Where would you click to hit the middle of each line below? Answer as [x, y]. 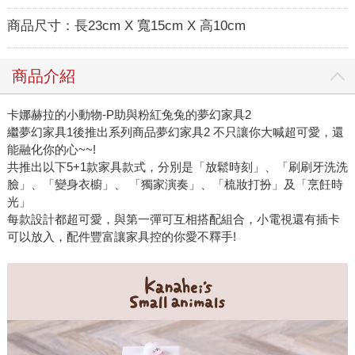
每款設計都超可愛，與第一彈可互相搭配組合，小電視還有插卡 [173, 219]
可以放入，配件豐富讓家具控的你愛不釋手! [121, 237]
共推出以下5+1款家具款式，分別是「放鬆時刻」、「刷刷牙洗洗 [177, 167]
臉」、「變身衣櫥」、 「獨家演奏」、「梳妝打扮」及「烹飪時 [175, 185]
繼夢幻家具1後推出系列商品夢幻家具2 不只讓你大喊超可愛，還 [175, 132]
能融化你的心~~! [51, 150]
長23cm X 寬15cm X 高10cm [160, 26]
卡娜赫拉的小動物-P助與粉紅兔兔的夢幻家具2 [129, 115]
